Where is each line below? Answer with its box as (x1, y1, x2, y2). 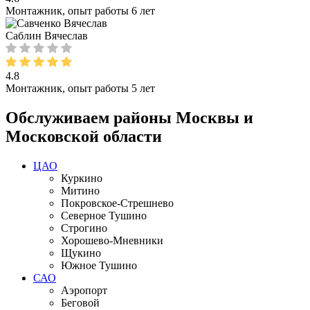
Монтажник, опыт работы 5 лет (6, 82, 155, 95)
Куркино (61, 172, 102, 185)
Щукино (61, 247, 101, 259)
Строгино (61, 222, 107, 235)
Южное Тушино (61, 259, 137, 272)
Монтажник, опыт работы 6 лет (6, 5, 155, 17)
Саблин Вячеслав (6, 30, 88, 42)
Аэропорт (61, 284, 107, 297)
